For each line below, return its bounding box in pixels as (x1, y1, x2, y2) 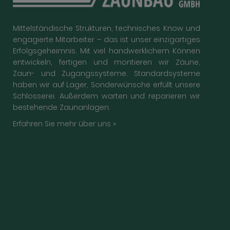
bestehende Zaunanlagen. (13, 102, 110, 113)
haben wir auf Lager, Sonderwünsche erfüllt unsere (13, 80, 200, 90)
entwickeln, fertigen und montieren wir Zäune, (13, 57, 200, 68)
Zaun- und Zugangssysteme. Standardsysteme (13, 68, 200, 79)
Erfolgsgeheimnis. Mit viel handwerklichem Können (13, 46, 200, 56)
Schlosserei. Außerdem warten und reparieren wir (13, 91, 200, 102)
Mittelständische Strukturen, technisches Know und (13, 23, 200, 34)
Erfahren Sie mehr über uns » (13, 119, 116, 129)
